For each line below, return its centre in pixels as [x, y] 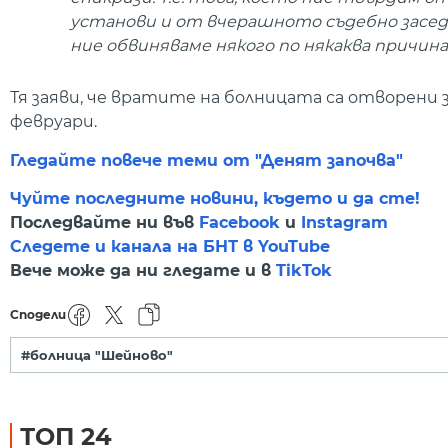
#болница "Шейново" [97, 355]
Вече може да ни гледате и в [143, 270]
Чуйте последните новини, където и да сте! [215, 198]
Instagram [344, 222]
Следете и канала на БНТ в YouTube [170, 246]
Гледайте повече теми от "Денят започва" [206, 160]
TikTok [304, 270]
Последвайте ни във [104, 222]
